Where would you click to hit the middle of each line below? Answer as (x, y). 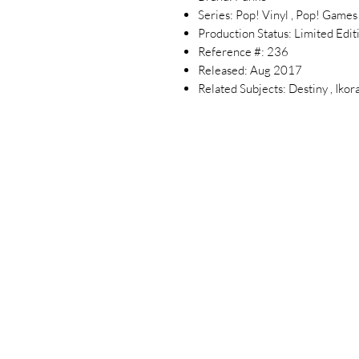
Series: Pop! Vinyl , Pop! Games (278, 14)
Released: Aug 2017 (250, 70)
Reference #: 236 (243, 51)
